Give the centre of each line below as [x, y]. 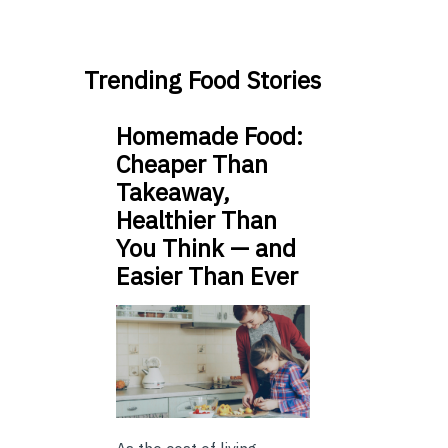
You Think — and [206, 248]
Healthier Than [196, 220]
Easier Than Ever [207, 276]
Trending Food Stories [202, 80]
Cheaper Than [192, 164]
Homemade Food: [209, 136]
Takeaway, [173, 192]
